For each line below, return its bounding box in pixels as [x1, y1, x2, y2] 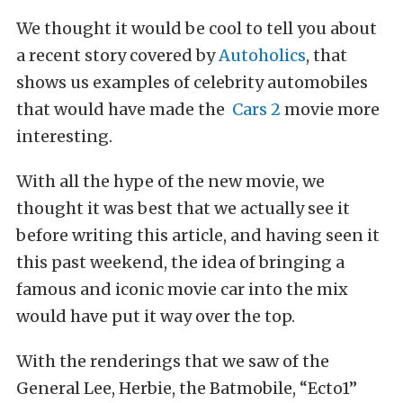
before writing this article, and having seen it [16, 225, 380, 246]
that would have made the [16, 99, 232, 120]
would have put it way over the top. [16, 306, 295, 327]
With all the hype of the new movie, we [16, 171, 325, 192]
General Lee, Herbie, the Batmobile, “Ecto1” [16, 378, 357, 399]
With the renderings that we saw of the [16, 351, 329, 372]
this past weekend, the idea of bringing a [16, 252, 345, 273]
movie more [281, 99, 380, 120]
